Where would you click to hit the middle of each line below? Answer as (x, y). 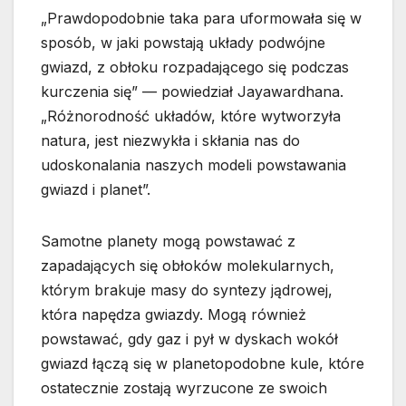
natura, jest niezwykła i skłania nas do (170, 140)
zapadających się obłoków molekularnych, (188, 265)
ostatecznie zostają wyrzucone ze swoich (184, 387)
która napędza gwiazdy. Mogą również (174, 314)
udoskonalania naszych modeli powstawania (193, 164)
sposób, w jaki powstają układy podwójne (183, 42)
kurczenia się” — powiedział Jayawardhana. (192, 91)
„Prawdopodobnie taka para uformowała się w (201, 18)
